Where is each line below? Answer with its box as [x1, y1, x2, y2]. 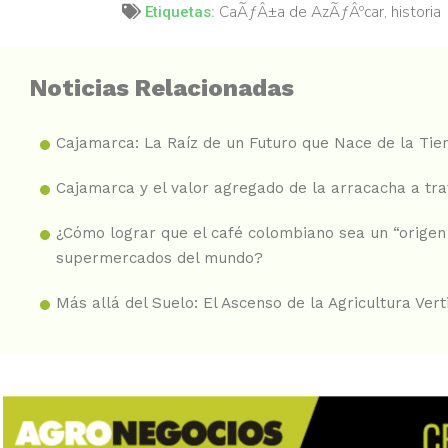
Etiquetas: [145, 2, 219, 21]
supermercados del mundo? [56, 248, 263, 267]
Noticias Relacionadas [30, 73, 294, 102]
